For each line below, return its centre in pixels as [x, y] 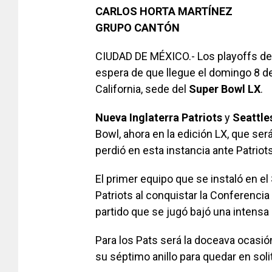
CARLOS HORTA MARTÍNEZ [164, 11]
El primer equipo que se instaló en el [183, 178]
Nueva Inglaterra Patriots [159, 117]
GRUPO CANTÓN [138, 27]
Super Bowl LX [225, 89]
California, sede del [142, 89]
